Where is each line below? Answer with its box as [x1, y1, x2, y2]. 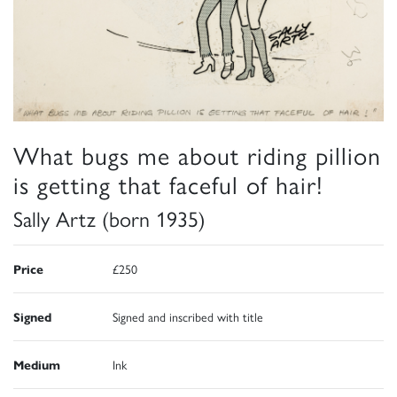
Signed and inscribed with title [113, 307, 263, 325]
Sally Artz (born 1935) [13, 202, 206, 233]
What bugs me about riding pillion [13, 136, 381, 172]
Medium [13, 354, 60, 373]
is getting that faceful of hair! [13, 165, 323, 201]
